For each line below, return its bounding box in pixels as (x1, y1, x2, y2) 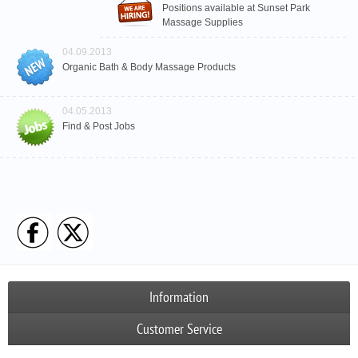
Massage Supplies (162, 17, 243, 28)
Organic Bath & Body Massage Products (62, 62, 236, 73)
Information (149, 288, 209, 306)
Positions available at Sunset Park (162, 2, 310, 14)
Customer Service (136, 320, 222, 338)
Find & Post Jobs (62, 121, 135, 132)
